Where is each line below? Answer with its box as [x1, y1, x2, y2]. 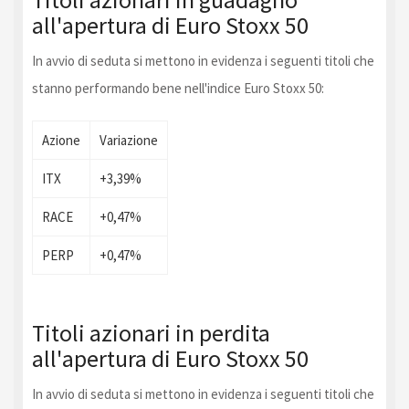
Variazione [100, 131, 158, 149]
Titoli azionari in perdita [32, 317, 270, 348]
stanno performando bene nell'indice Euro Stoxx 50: [32, 79, 324, 97]
